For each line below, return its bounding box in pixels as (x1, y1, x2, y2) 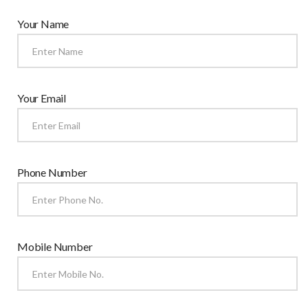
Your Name (17, 17, 69, 30)
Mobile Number (17, 240, 93, 253)
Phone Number (17, 166, 87, 179)
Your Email (17, 91, 66, 104)
